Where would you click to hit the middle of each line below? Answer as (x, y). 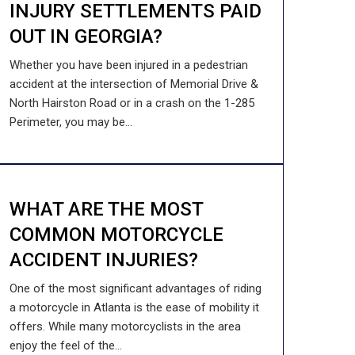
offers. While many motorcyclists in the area (125, 326)
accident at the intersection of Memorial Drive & (134, 84)
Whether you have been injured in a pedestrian (128, 65)
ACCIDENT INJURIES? (103, 260)
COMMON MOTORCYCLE (116, 235)
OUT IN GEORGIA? (86, 36)
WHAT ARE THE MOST (106, 209)
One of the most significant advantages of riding (135, 288)
